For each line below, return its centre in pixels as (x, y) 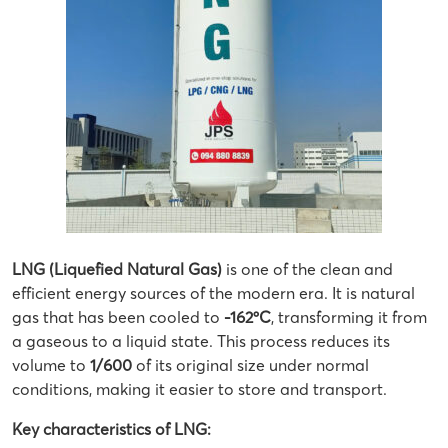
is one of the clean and (307, 269)
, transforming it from (349, 317)
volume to (51, 365)
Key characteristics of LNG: (111, 429)
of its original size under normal (250, 365)
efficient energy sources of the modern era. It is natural (213, 293)
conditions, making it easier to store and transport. (199, 389)
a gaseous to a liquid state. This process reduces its (201, 341)
